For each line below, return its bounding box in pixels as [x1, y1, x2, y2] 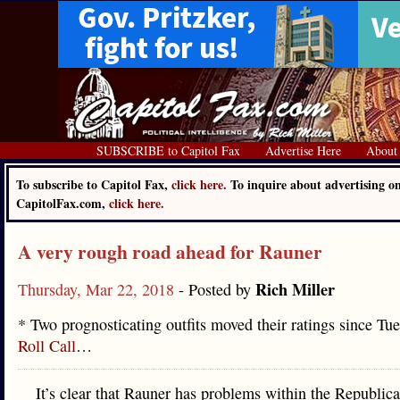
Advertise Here [265, 142, 341, 159]
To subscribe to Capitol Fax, [16, 175, 171, 194]
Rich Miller [255, 278, 335, 301]
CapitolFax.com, [16, 194, 109, 212]
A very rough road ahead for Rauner [18, 237, 322, 265]
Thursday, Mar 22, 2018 [18, 279, 179, 300]
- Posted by [179, 279, 255, 300]
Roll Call [18, 335, 76, 356]
